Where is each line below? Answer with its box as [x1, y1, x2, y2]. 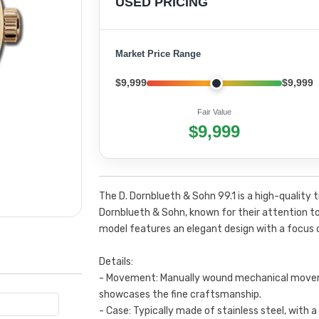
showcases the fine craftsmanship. [98, 288, 261, 300]
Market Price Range [115, 48, 201, 59]
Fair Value [197, 108, 231, 116]
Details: [98, 256, 133, 268]
